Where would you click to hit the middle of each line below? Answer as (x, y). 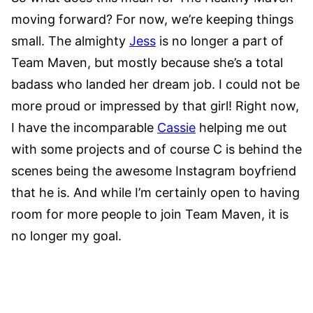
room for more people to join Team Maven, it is (150, 214)
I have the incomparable (84, 128)
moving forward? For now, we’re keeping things (152, 20)
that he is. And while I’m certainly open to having (155, 193)
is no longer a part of (220, 41)
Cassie (176, 128)
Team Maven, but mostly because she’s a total (147, 63)
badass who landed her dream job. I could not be (155, 85)
